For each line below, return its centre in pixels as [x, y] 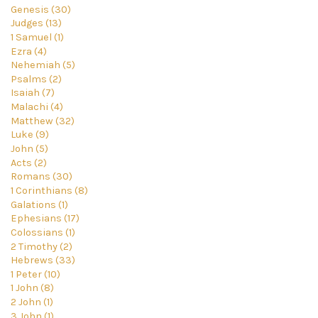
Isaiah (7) [33, 93]
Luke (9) [30, 135]
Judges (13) [36, 23]
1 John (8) [32, 288]
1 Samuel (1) [37, 37]
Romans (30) [42, 177]
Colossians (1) [43, 232]
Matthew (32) [43, 121]
